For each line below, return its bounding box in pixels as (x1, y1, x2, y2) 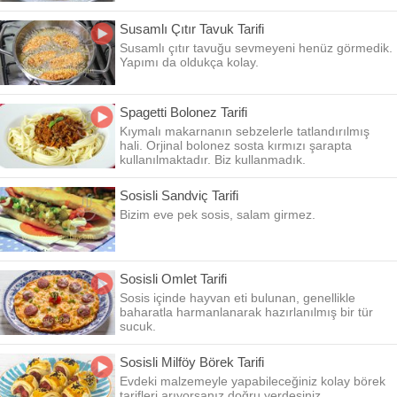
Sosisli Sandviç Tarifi (120, 188, 238, 203)
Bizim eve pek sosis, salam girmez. (120, 207, 315, 222)
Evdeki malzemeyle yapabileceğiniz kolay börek (120, 374, 385, 388)
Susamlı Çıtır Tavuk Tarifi (120, 21, 264, 36)
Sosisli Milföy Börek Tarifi (120, 354, 264, 370)
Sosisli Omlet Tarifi (120, 271, 227, 286)
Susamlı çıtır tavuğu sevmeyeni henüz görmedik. (120, 41, 393, 55)
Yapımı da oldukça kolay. (120, 55, 259, 69)
